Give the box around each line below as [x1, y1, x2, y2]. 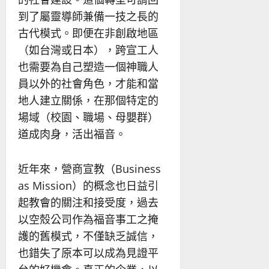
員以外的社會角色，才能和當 [18, 76, 159, 91]
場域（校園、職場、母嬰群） [18, 109, 159, 124]
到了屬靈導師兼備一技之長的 [18, 8, 159, 23]
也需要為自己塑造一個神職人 [18, 59, 159, 74]
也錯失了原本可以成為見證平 [18, 245, 159, 260]
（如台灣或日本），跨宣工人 [18, 42, 159, 57]
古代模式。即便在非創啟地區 [18, 25, 159, 40]
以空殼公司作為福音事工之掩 [18, 211, 159, 226]
